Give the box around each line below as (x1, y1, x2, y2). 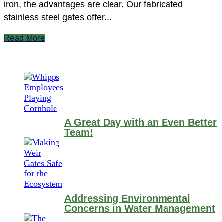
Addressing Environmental (64, 193, 190, 204)
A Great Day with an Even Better (64, 117, 217, 128)
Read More (4, 34, 45, 43)
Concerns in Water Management (64, 203, 215, 214)
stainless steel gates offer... (4, 12, 111, 23)
